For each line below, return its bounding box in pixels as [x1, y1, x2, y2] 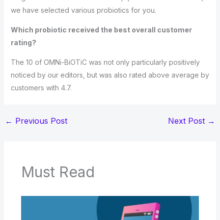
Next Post [168, 116, 208, 126]
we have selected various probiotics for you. [10, 6, 156, 14]
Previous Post [12, 116, 67, 126]
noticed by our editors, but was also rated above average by [10, 71, 209, 79]
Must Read [21, 163, 95, 181]
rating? [10, 38, 36, 47]
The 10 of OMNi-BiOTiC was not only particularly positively [10, 58, 200, 66]
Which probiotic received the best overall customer [10, 26, 192, 34]
